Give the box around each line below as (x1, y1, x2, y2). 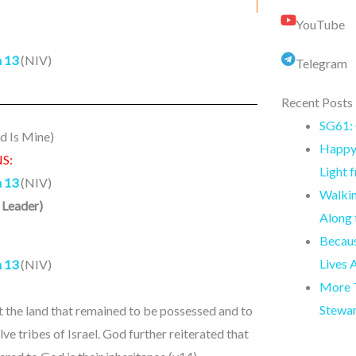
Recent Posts (281, 95, 353, 110)
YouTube (295, 17, 345, 33)
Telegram (295, 56, 347, 72)
